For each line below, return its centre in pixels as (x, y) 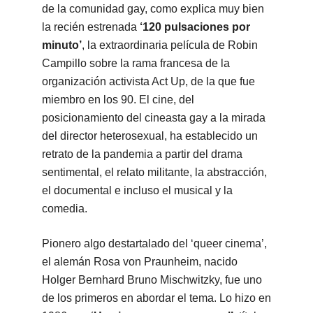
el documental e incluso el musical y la (137, 191)
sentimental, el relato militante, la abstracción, (154, 173)
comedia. (64, 209)
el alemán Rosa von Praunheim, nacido (139, 262)
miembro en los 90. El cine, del (118, 100)
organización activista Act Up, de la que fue (148, 82)
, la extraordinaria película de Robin (169, 45)
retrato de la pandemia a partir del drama (142, 154)
